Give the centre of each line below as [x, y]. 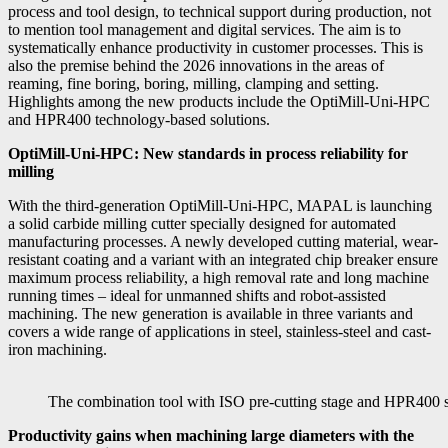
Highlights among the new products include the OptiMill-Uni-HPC [219, 101]
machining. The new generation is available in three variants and [210, 313]
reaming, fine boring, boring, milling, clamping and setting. [193, 83]
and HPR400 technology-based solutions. [139, 119]
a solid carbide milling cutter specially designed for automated [202, 223]
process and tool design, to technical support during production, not [219, 11]
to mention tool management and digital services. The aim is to [204, 29]
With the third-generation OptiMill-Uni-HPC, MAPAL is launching [220, 205]
